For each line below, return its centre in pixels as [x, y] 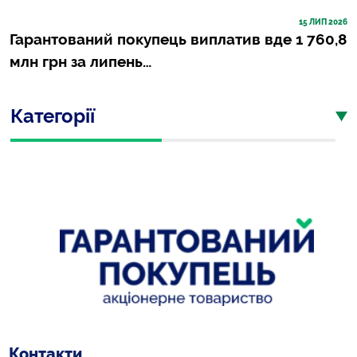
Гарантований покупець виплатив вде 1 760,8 [178, 39]
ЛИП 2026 [328, 22]
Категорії [53, 116]
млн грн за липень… [80, 61]
